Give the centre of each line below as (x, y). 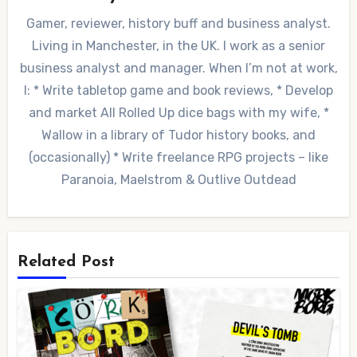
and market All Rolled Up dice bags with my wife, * (178, 112)
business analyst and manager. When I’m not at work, (178, 68)
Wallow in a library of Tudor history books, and (178, 135)
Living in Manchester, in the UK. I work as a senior (178, 45)
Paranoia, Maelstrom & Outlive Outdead (178, 179)
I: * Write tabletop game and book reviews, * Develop (178, 90)
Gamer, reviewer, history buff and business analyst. (178, 23)
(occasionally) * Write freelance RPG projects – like (178, 157)
